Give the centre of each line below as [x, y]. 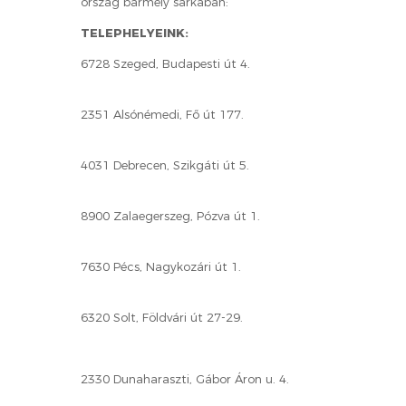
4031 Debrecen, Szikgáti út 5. [165, 165]
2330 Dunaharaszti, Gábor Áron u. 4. [185, 379]
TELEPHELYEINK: [135, 33]
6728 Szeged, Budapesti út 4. [165, 63]
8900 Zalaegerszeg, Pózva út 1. [170, 216]
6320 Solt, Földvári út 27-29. [162, 317]
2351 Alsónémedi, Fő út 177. [162, 114]
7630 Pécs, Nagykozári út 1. [161, 266]
